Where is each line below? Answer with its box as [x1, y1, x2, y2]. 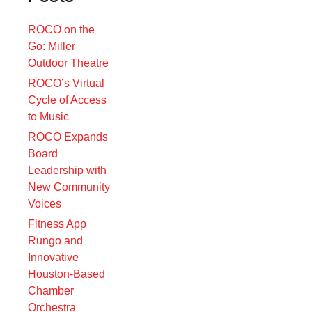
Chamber [28, 285, 75, 297]
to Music [28, 111, 70, 123]
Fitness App [28, 218, 87, 230]
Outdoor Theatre [28, 57, 109, 69]
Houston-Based [28, 268, 106, 280]
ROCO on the [28, 24, 95, 36]
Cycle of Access [28, 94, 107, 106]
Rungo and [28, 235, 84, 247]
